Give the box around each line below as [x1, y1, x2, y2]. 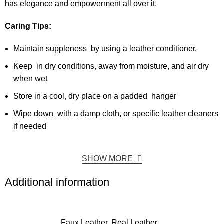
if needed [13, 122, 47, 131]
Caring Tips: [5, 22, 52, 31]
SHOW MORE [81, 154, 135, 163]
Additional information [5, 176, 110, 189]
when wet [13, 74, 48, 83]
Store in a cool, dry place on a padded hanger [13, 92, 177, 101]
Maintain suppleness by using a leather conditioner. [13, 44, 197, 53]
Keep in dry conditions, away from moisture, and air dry [13, 62, 209, 71]
